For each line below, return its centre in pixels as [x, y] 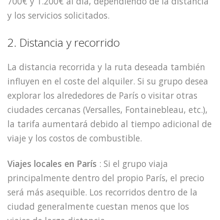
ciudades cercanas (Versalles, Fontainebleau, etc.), [108, 109]
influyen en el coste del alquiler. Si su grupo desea [108, 81]
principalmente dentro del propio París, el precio [106, 178]
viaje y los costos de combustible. [75, 138]
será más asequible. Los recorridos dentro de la [102, 192]
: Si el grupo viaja [132, 164]
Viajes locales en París [52, 164]
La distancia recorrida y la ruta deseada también [106, 67]
